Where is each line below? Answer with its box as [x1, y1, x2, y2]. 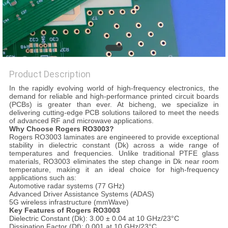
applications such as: [9, 174, 76, 182]
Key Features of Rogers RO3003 [9, 206, 120, 215]
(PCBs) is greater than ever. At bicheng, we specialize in [9, 100, 219, 109]
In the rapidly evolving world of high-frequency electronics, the [9, 84, 219, 93]
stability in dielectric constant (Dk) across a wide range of [9, 141, 219, 150]
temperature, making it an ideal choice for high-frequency [9, 165, 219, 174]
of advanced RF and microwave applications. [9, 117, 154, 125]
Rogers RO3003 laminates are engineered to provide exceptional [9, 133, 219, 141]
